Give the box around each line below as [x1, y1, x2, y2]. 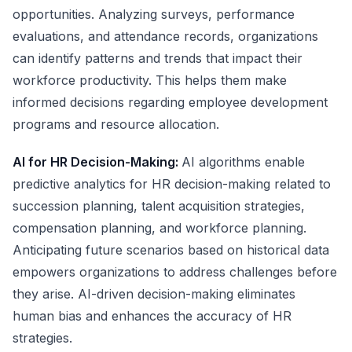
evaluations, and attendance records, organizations [13, 28, 318, 44]
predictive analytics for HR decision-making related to [13, 176, 331, 192]
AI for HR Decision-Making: [13, 154, 181, 170]
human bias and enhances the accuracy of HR [13, 308, 291, 324]
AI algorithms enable [181, 154, 305, 170]
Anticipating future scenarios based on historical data [13, 242, 329, 258]
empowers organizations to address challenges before [13, 264, 337, 280]
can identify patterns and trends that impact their [13, 50, 302, 66]
